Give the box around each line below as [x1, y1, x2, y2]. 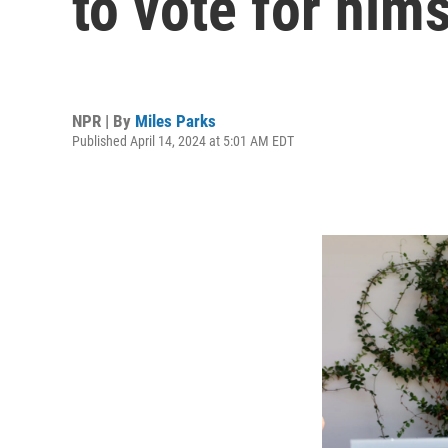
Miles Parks [135, 110, 216, 131]
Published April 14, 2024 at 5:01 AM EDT [72, 132, 294, 149]
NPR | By [72, 110, 135, 131]
